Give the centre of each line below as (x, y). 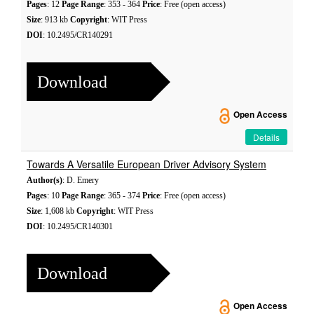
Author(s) (45, 180)
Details (266, 137)
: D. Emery (81, 180)
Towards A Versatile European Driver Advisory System (146, 164)
